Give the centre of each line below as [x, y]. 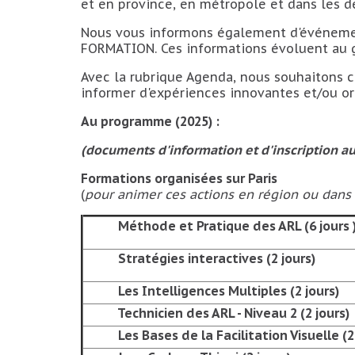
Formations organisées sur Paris [179, 178]
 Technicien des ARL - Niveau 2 [208, 313]
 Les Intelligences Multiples [202, 291]
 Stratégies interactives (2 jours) [215, 258]
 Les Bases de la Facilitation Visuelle [229, 335]
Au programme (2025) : [150, 121]
